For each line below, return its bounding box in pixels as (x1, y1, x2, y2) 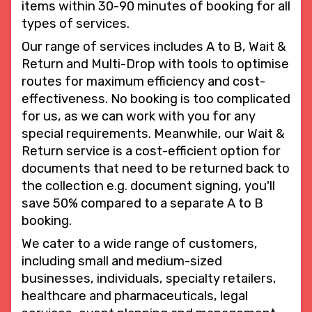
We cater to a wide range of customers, (22, 235, 258, 251)
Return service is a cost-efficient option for (22, 143, 281, 159)
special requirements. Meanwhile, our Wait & (22, 125, 285, 141)
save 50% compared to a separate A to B (22, 195, 263, 211)
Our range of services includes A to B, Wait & (22, 38, 286, 54)
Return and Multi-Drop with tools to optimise (22, 56, 289, 72)
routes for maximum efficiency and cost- (22, 73, 265, 89)
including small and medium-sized (22, 253, 222, 269)
